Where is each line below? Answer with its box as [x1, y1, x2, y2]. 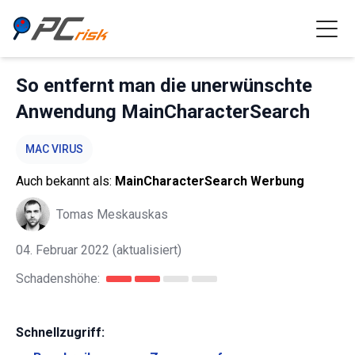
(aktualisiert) [109, 242, 181, 258]
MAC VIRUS [25, 143, 83, 155]
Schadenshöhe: [16, 271, 100, 286]
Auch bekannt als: [16, 174, 115, 189]
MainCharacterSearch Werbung [115, 174, 304, 189]
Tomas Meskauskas [56, 206, 168, 222]
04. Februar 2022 [16, 242, 109, 258]
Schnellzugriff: [16, 325, 105, 340]
